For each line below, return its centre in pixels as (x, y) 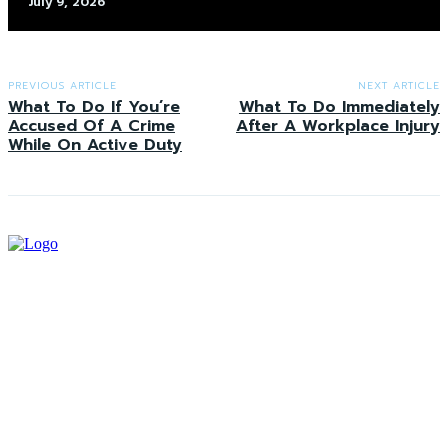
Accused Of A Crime (91, 126)
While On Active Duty (95, 145)
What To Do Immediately (339, 107)
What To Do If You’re (94, 107)
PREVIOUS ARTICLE (62, 86)
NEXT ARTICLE (398, 86)
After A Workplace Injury (337, 126)
